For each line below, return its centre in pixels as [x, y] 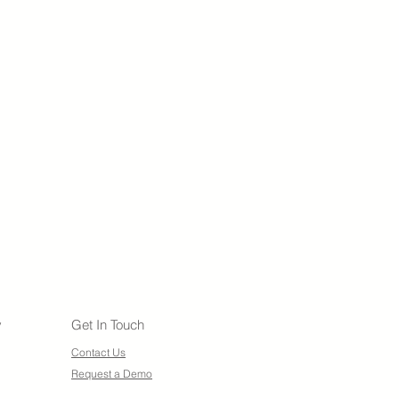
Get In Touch [108, 325]
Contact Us [98, 352]
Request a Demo [112, 374]
